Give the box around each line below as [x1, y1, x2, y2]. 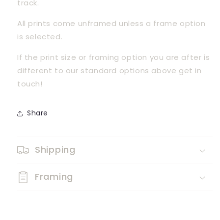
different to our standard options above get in [17, 65, 202, 76]
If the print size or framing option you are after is [17, 52, 210, 62]
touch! [17, 78, 45, 89]
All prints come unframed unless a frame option [17, 18, 206, 28]
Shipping [35, 143, 76, 156]
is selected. [17, 31, 63, 42]
